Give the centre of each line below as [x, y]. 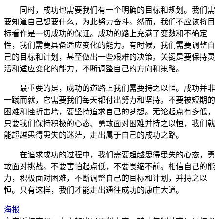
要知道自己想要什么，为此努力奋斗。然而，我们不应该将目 [109, 22]
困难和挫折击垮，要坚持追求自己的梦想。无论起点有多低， [109, 111]
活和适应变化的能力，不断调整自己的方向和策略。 [94, 68]
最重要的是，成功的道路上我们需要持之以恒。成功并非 [117, 88]
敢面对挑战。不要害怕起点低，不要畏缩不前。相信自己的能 [109, 166]
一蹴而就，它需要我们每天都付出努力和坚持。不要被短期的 [109, 100]
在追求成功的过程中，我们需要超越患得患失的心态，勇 [117, 154]
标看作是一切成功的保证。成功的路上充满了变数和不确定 [106, 33]
